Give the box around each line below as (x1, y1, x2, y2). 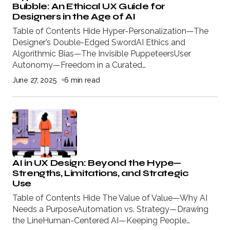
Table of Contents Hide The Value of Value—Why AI (12, 193, 207, 203)
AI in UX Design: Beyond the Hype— (12, 157, 182, 168)
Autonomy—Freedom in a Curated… (12, 60, 146, 70)
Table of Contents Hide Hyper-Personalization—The (12, 26, 208, 36)
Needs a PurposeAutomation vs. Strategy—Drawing (12, 204, 208, 214)
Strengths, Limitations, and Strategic (12, 167, 189, 179)
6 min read (64, 75, 100, 84)
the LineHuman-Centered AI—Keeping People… (12, 215, 190, 225)
